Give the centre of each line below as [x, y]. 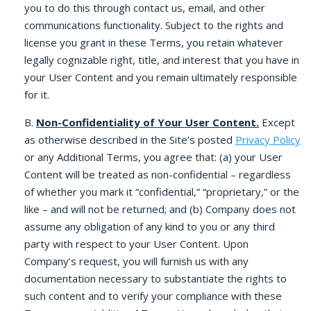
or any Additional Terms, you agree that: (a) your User [153, 157]
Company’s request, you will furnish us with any [136, 261]
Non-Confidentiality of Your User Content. [148, 122]
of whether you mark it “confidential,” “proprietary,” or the [162, 192]
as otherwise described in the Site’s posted [130, 140]
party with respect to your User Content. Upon [136, 244]
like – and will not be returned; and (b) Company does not [160, 209]
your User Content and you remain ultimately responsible [161, 77]
